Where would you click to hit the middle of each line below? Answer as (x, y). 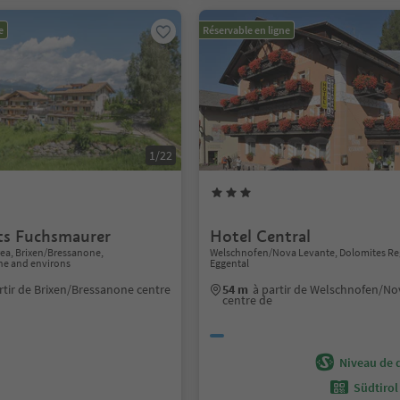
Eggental (230, 263)
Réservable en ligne (247, 30)
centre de (248, 300)
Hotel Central (261, 236)
